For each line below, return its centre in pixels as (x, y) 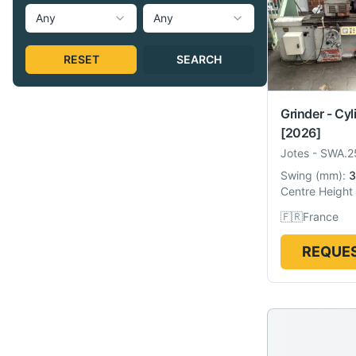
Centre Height (317, 191)
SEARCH (199, 59)
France (321, 217)
